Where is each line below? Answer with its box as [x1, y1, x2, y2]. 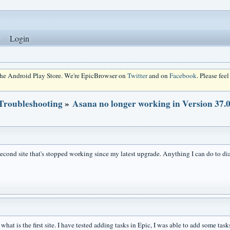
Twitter [127, 71, 147, 80]
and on [147, 71, 169, 80]
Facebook [169, 71, 197, 80]
